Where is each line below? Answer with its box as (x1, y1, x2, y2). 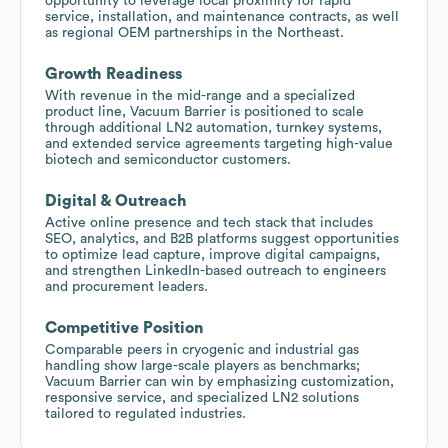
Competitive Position (45, 319, 204, 336)
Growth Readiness (45, 65, 182, 82)
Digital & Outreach (45, 192, 187, 209)
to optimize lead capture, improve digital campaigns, (45, 247, 380, 262)
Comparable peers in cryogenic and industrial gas (45, 342, 359, 357)
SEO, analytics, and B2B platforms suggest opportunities (45, 231, 399, 246)
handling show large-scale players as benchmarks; (45, 358, 360, 373)
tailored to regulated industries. (45, 406, 246, 421)
